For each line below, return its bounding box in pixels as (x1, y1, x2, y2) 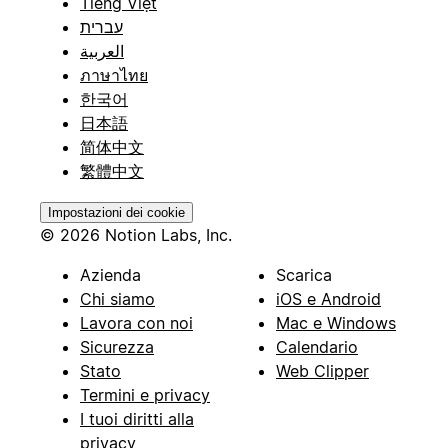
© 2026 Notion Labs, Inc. (40, 225, 232, 246)
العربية (80, 41, 124, 62)
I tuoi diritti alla (80, 409, 194, 430)
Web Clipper (276, 361, 369, 382)
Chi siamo (80, 289, 155, 310)
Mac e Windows (276, 313, 396, 334)
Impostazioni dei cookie (48, 205, 185, 221)
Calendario (276, 337, 358, 358)
